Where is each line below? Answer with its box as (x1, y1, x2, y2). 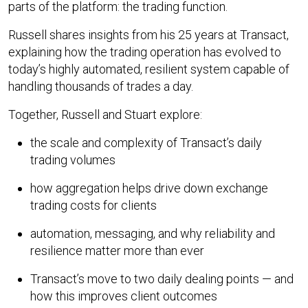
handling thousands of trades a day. (8, 78, 193, 93)
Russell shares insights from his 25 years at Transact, (8, 27, 289, 42)
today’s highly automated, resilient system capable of (8, 61, 289, 76)
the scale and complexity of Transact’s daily (30, 135, 262, 150)
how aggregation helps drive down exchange (30, 180, 268, 195)
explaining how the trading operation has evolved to (8, 44, 281, 59)
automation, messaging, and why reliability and (30, 225, 275, 241)
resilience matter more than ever (30, 243, 204, 258)
